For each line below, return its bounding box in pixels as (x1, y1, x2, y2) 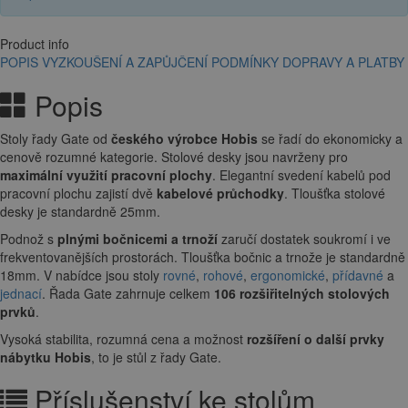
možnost (194, 330, 243, 349)
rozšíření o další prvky (243, 330, 384, 349)
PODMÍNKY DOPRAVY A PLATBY (211, 53, 404, 72)
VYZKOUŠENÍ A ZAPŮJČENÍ (42, 53, 208, 72)
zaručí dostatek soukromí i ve (218, 229, 391, 249)
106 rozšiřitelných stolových (214, 284, 390, 303)
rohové (203, 266, 243, 285)
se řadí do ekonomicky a (258, 129, 403, 148)
